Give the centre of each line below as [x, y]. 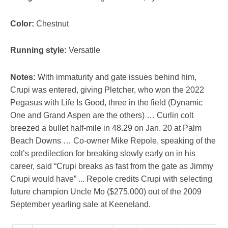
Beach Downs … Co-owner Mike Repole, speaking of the [113, 140]
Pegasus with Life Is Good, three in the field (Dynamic [106, 102]
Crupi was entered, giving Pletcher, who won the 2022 [107, 90]
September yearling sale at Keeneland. [80, 204]
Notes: [23, 77]
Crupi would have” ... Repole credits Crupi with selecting [111, 179]
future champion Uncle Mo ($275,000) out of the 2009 [106, 191]
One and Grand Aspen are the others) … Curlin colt [102, 115]
